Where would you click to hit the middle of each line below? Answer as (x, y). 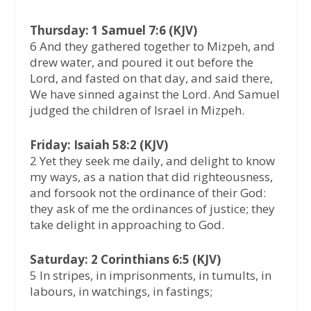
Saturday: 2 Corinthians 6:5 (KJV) (125, 259)
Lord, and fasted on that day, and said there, (151, 78)
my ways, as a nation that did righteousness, (151, 176)
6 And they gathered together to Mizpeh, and (152, 46)
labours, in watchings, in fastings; (121, 291)
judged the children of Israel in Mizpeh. (137, 110)
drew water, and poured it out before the (141, 62)
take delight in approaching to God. (127, 224)
